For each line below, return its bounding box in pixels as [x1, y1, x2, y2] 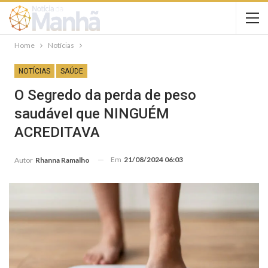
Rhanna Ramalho [35, 155, 90, 165]
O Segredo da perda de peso [14, 87, 196, 103]
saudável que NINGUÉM [14, 105, 169, 122]
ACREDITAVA [14, 124, 100, 141]
